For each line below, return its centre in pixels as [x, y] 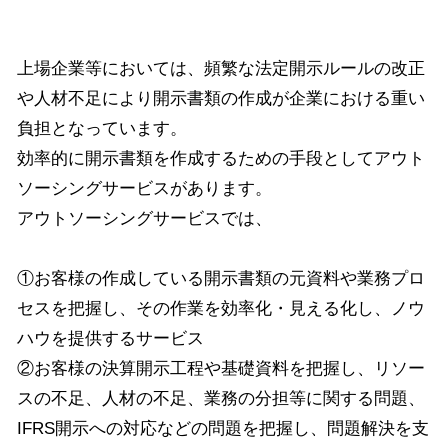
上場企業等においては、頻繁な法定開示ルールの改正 [221, 68]
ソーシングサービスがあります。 [144, 188]
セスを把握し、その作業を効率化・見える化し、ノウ [221, 308]
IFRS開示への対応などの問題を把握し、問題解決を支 [223, 428]
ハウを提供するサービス [110, 338]
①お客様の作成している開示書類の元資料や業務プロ [221, 278]
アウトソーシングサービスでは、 [144, 218]
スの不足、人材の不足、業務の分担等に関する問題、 [221, 398]
